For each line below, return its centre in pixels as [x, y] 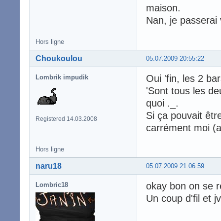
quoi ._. [162, 103]
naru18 [49, 166]
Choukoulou [59, 58]
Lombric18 [52, 184]
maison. [163, 8]
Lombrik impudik [62, 77]
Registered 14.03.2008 [66, 119]
